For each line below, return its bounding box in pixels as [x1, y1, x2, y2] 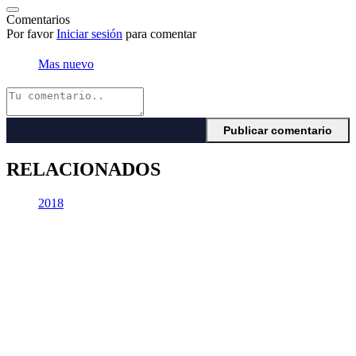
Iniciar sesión [56, 27, 122, 41]
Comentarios [6, 13, 70, 26]
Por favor [6, 27, 56, 41]
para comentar [122, 27, 196, 41]
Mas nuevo [38, 57, 94, 71]
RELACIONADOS [6, 159, 161, 180]
